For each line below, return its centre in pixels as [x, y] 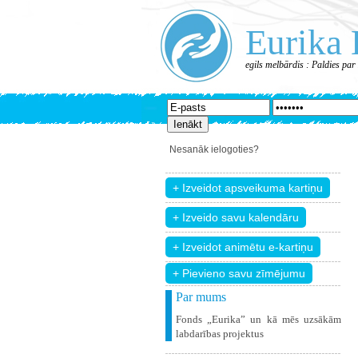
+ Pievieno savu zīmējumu [239, 273]
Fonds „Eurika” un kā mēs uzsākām [259, 319]
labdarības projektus [220, 334]
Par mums [201, 297]
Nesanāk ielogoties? [214, 149]
